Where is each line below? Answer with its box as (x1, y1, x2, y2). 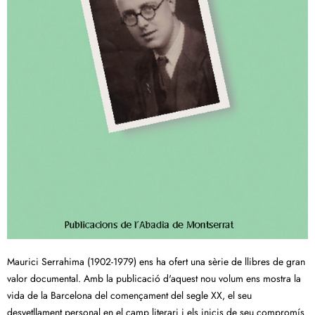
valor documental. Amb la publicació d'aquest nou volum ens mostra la (7, 271, 301, 286)
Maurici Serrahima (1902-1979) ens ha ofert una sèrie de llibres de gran (7, 255, 305, 269)
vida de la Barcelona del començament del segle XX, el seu (7, 288, 252, 303)
